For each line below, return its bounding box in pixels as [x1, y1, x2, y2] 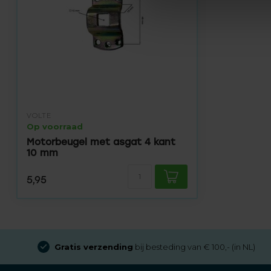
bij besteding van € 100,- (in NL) [133, 242, 255, 252]
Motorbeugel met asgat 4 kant [27, 136, 175, 148]
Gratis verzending [54, 242, 133, 252]
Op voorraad [27, 122, 83, 131]
